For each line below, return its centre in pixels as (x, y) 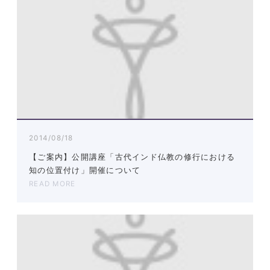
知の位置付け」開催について (85, 171)
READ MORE (52, 184)
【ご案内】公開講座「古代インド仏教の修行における (132, 157)
